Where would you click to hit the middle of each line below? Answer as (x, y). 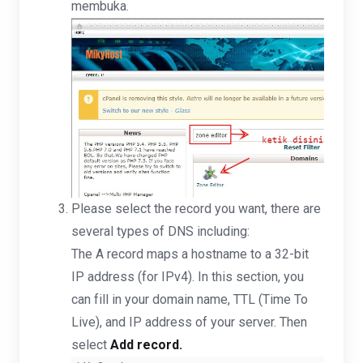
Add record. (146, 345)
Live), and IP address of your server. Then (189, 322)
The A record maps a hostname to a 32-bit (190, 254)
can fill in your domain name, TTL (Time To (190, 300)
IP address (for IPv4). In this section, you (188, 277)
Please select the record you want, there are (196, 209)
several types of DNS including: (160, 232)
